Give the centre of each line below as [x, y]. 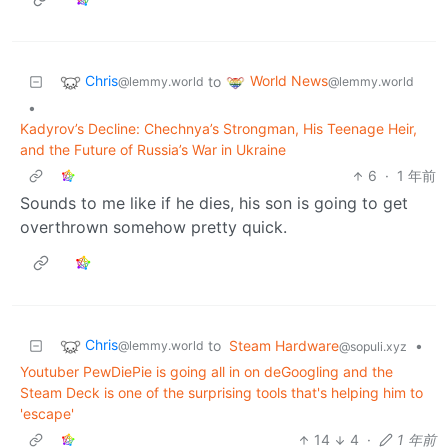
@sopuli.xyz [373, 347]
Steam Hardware [284, 346]
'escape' [47, 414]
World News [289, 81]
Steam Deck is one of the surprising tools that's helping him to [221, 393]
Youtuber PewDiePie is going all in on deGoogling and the [206, 372]
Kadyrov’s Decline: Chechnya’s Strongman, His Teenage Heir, [218, 129]
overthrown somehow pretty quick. [153, 227]
